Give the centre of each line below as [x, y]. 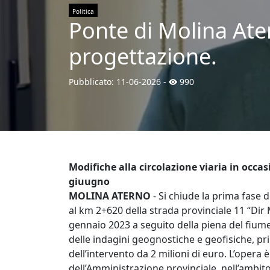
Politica [83, 11]
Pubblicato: [93, 82]
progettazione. [143, 56]
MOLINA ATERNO [110, 196]
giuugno [89, 181]
